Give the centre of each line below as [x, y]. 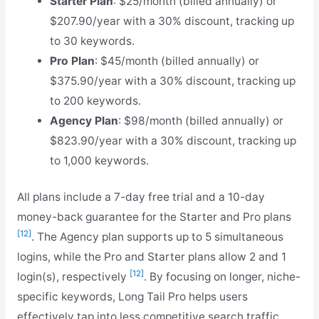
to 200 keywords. [96, 100]
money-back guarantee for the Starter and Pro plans [154, 217]
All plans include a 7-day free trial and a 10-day [141, 197]
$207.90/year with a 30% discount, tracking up [172, 21]
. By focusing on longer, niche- [222, 277]
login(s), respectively [73, 277]
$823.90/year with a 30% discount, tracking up [173, 140]
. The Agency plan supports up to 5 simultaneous [157, 237]
